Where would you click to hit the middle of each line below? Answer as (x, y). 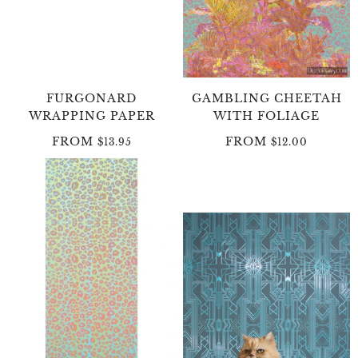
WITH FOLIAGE (267, 115)
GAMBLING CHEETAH (267, 98)
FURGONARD (91, 98)
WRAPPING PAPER (91, 115)
